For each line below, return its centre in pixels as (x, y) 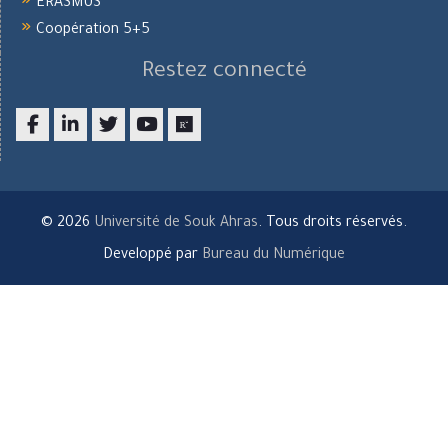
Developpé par (152, 256)
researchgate (228, 152)
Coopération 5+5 (93, 31)
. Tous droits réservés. (332, 224)
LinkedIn (96, 152)
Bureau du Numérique (273, 256)
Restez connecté (224, 73)
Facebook (64, 152)
